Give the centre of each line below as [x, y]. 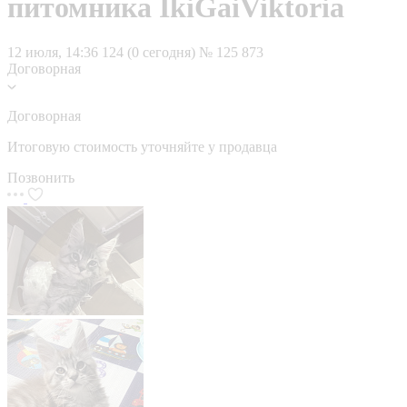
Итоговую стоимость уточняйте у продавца [142, 146]
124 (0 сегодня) [150, 52]
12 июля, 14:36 [53, 52]
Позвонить [41, 177]
